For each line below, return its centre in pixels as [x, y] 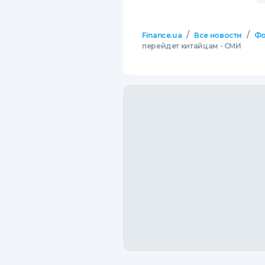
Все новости [218, 35]
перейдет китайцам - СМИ [192, 46]
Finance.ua [162, 35]
